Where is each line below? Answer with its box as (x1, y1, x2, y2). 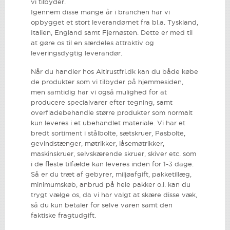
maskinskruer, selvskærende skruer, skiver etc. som (31, 151, 196, 157)
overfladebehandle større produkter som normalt (31, 110, 193, 116)
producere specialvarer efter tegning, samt (31, 100, 172, 106)
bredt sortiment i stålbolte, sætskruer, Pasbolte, (31, 130, 185, 137)
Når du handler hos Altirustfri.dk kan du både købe (31, 69, 198, 75)
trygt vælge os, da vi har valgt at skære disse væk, (31, 192, 197, 198)
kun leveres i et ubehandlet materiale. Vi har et (31, 120, 185, 126)
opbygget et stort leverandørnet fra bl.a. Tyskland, (31, 20, 198, 26)
